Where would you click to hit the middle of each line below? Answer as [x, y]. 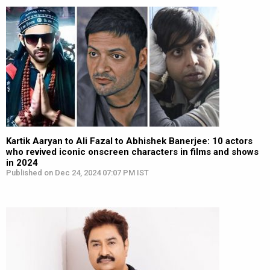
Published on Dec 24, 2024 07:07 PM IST [77, 173]
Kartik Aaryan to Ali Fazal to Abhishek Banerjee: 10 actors [129, 141]
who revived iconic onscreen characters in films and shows [132, 152]
